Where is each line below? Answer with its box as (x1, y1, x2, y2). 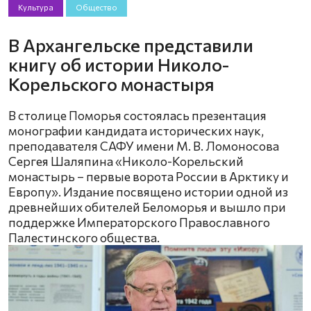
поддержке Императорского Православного (8, 215, 270, 230)
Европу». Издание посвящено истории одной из (8, 184, 288, 200)
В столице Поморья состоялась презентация (8, 108, 267, 124)
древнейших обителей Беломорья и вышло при (8, 199, 286, 215)
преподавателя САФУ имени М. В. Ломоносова (8, 138, 279, 154)
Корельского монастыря (8, 73, 215, 95)
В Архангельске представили (8, 34, 253, 56)
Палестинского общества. (8, 230, 160, 246)
